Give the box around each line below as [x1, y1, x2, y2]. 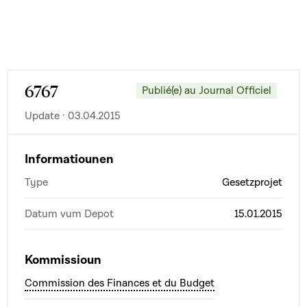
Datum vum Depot [25, 206, 114, 221]
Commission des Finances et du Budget [25, 275, 214, 290]
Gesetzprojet [222, 175, 282, 189]
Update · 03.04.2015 [25, 108, 121, 123]
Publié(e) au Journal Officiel [142, 84, 271, 98]
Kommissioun [25, 251, 101, 268]
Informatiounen [25, 151, 114, 167]
